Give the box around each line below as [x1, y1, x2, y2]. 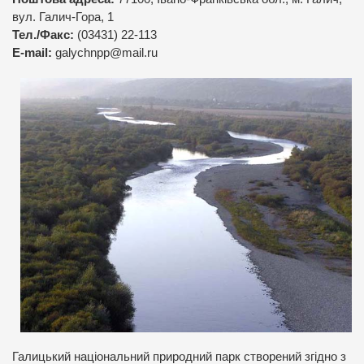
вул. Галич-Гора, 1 [12, 11, 114, 24]
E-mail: [12, 46, 55, 59]
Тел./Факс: [12, 28, 74, 41]
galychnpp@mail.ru [55, 46, 158, 59]
